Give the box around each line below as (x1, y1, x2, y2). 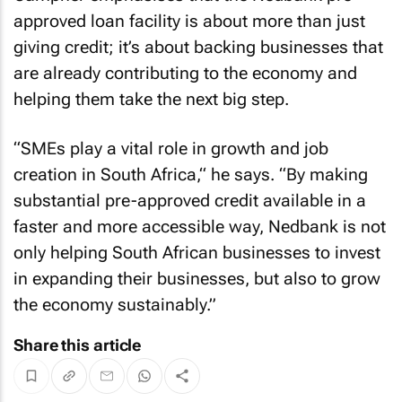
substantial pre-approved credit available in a (13, 189, 366, 211)
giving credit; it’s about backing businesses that (13, 37, 383, 57)
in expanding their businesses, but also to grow (13, 267, 380, 289)
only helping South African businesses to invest (13, 241, 380, 263)
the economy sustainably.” (13, 293, 216, 315)
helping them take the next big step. (13, 89, 289, 109)
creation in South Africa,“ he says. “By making (13, 163, 368, 185)
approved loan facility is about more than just (13, 11, 365, 31)
